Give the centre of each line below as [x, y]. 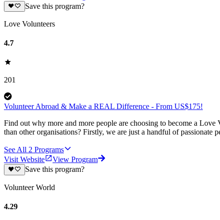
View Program [75, 160]
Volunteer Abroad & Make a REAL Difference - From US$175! [103, 107]
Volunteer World [29, 187]
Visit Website [24, 160]
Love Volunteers [29, 24]
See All [15, 150]
